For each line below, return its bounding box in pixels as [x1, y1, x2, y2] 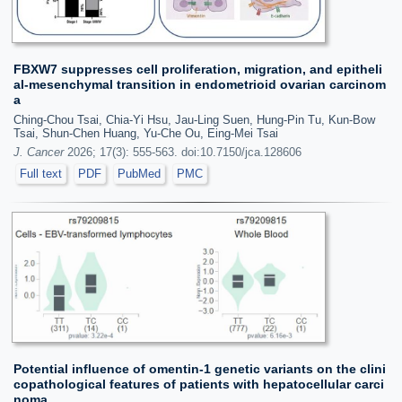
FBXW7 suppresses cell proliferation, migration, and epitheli [13, 62, 382, 76]
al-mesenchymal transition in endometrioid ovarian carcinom [13, 77, 386, 92]
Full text [20, 167, 62, 180]
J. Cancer [13, 145, 64, 159]
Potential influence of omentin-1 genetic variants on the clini [13, 361, 386, 376]
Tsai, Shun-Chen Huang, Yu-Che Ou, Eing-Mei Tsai [13, 127, 278, 140]
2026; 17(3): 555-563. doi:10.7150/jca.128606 [64, 145, 301, 159]
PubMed [118, 167, 161, 180]
